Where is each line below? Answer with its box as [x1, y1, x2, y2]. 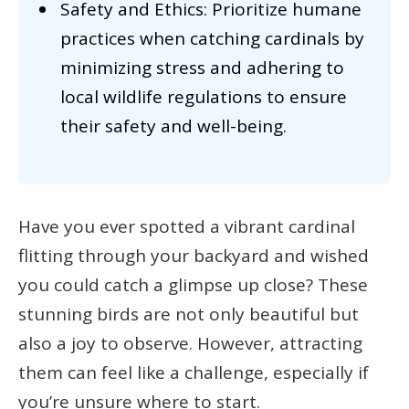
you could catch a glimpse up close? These [18, 272, 368, 297]
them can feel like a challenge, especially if [18, 360, 369, 384]
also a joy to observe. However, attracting [18, 330, 362, 355]
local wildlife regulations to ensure [60, 85, 347, 110]
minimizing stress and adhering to [60, 56, 344, 80]
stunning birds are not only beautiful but [18, 301, 359, 326]
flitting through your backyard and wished [18, 243, 369, 267]
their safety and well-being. [60, 114, 287, 139]
